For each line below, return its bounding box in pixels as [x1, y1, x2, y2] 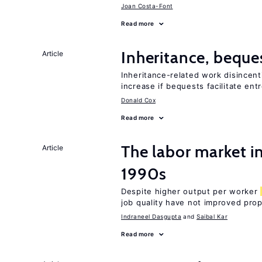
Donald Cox [121, 96, 156, 104]
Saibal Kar [196, 213, 227, 220]
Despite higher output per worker [121, 187, 261, 196]
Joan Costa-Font [121, 2, 173, 9]
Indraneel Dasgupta [121, 213, 181, 220]
